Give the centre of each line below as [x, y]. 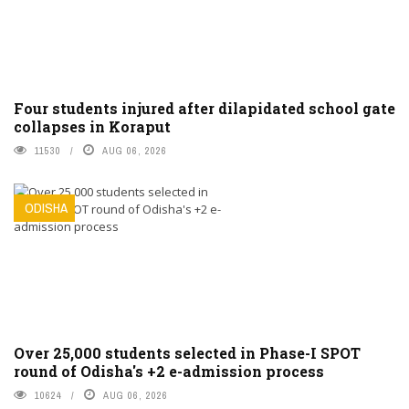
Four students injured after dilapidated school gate [204, 108]
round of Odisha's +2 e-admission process [169, 371]
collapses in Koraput [92, 126]
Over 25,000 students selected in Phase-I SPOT [187, 352]
